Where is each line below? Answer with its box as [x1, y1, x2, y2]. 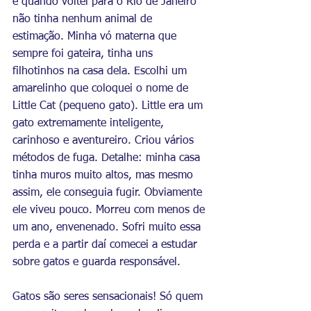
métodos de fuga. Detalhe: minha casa [12, 153, 203, 164]
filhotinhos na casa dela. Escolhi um [12, 66, 190, 77]
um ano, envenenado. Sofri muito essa [12, 222, 204, 233]
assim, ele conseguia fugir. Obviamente [12, 187, 205, 199]
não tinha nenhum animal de [12, 14, 155, 25]
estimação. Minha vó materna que [12, 31, 180, 42]
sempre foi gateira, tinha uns [12, 49, 156, 60]
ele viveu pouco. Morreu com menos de [12, 205, 208, 216]
